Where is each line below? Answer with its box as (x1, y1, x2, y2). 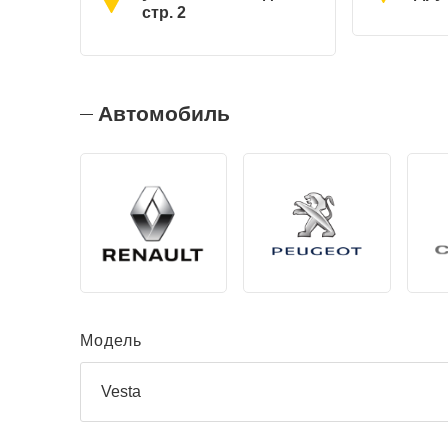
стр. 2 (141, 4, 186, 21)
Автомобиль (97, 102, 230, 125)
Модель (79, 332, 142, 349)
